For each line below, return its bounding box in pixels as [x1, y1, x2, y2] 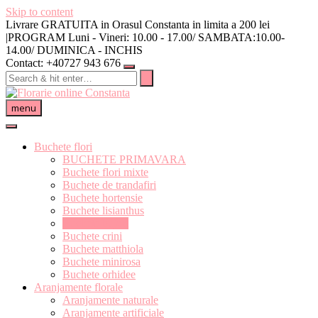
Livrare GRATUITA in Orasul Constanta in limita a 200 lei [6, 18, 270, 31]
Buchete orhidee [62, 268, 136, 280]
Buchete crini [62, 230, 122, 242]
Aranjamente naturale [62, 294, 158, 306]
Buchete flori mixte [62, 166, 148, 178]
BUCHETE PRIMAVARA [62, 153, 186, 165]
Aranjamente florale [34, 281, 123, 293]
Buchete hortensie [62, 192, 143, 204]
